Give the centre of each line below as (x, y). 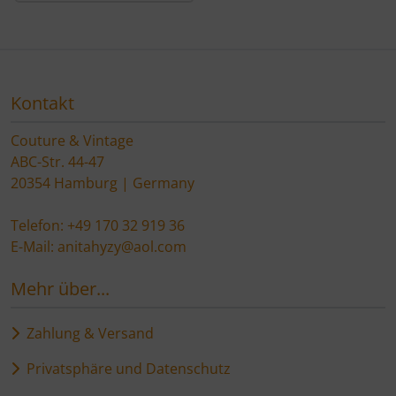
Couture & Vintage (72, 140)
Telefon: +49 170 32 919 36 (98, 225)
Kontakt (42, 103)
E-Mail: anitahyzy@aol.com (99, 246)
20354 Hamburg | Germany (103, 183)
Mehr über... (60, 288)
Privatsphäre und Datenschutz (125, 368)
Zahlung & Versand (87, 333)
